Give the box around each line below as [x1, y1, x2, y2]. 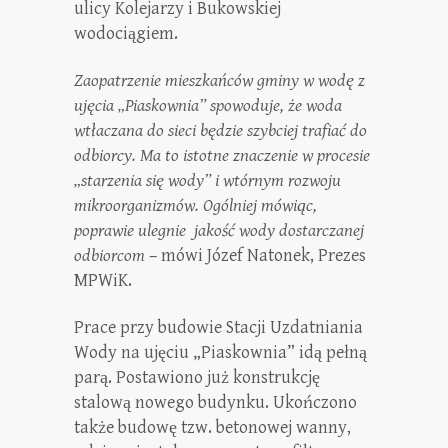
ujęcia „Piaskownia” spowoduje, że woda [74, 95, 342, 116]
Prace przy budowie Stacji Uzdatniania [74, 317, 363, 338]
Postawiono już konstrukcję [116, 367, 320, 388]
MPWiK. [74, 270, 132, 291]
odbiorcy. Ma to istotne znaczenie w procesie [74, 145, 370, 166]
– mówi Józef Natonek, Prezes [149, 245, 366, 266]
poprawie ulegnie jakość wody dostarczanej [74, 220, 364, 241]
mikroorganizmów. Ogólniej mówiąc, [74, 195, 317, 216]
